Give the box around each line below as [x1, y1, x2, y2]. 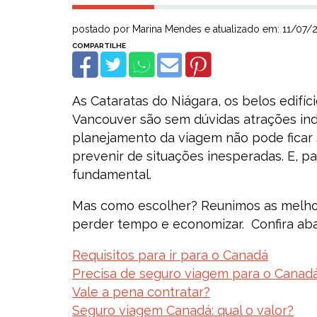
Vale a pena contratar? [72, 284, 210, 299]
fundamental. [72, 167, 151, 182]
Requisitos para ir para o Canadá [72, 248, 268, 263]
